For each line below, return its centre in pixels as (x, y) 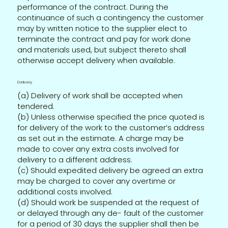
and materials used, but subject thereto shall (102, 49)
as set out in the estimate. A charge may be (101, 138)
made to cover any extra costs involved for (98, 149)
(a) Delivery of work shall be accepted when (100, 95)
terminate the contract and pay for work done (104, 39)
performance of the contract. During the (93, 7)
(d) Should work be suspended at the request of (108, 202)
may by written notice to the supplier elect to (103, 28)
